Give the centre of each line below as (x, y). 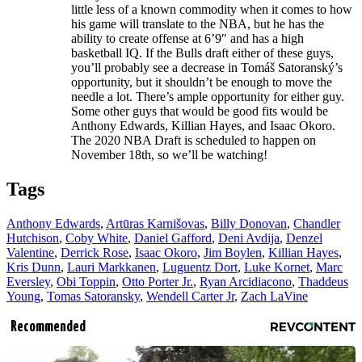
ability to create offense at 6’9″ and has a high (187, 39)
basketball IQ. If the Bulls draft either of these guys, (202, 53)
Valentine (30, 253)
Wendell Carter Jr (190, 297)
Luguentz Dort (200, 267)
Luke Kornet (277, 267)
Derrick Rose (95, 253)
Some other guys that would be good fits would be (200, 112)
